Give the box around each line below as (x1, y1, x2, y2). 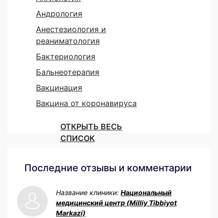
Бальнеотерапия (36, 67, 99, 77)
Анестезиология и (36, 24, 106, 34)
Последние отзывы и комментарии (24, 162, 192, 174)
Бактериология (36, 51, 95, 61)
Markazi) (56, 208, 86, 217)
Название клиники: (56, 188, 121, 197)
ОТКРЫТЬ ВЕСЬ (60, 121, 122, 131)
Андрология (36, 8, 82, 18)
